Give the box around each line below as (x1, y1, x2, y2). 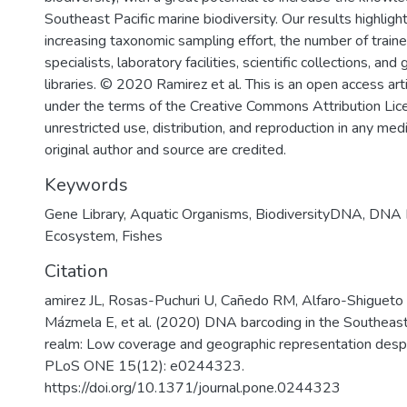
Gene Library (45, 204, 124, 224)
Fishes (122, 226, 163, 246)
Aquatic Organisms (130, 204, 249, 224)
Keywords (45, 173, 128, 197)
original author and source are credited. (45, 140, 286, 160)
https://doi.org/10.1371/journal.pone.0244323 (45, 378, 341, 398)
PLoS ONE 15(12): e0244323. (45, 356, 244, 376)
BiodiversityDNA (255, 204, 362, 224)
